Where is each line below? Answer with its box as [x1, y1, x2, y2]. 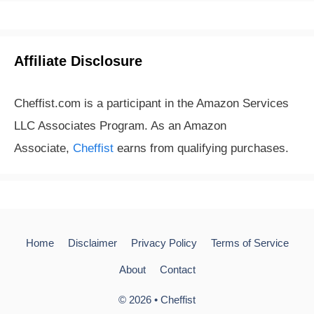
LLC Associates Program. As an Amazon [14, 119, 226, 132]
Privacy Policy [130, 237, 197, 249]
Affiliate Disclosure [14, 53, 142, 69]
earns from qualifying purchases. [114, 142, 289, 155]
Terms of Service [210, 237, 289, 249]
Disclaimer [67, 237, 117, 249]
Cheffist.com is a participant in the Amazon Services [14, 97, 289, 110]
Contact [159, 264, 196, 275]
